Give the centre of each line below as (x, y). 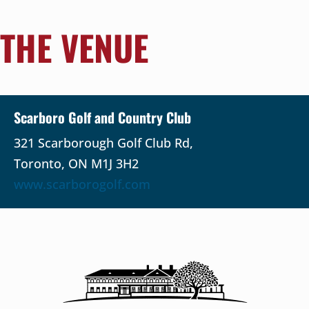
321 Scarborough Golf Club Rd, (103, 142)
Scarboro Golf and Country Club (102, 117)
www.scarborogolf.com (82, 184)
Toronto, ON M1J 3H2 (76, 163)
